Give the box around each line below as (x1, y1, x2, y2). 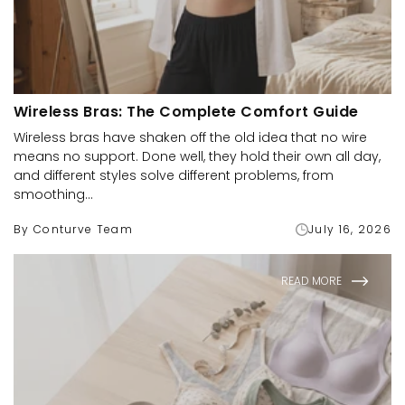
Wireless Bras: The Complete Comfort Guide (14, 101, 359, 122)
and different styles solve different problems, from (14, 166, 334, 184)
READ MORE (281, 273, 342, 288)
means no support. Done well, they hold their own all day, (14, 147, 381, 165)
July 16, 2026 (308, 221, 391, 237)
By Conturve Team (14, 221, 133, 237)
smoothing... (14, 185, 93, 203)
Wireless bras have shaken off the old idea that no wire (14, 128, 367, 146)
